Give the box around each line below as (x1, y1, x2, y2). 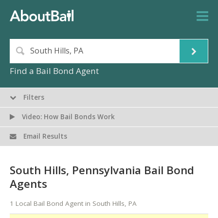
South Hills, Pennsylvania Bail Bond (10, 162, 194, 178)
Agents (10, 176, 47, 191)
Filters (21, 93, 45, 102)
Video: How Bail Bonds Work (20, 112, 115, 122)
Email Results (21, 132, 68, 141)
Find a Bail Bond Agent (10, 65, 99, 77)
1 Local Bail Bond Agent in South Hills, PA (10, 199, 137, 208)
